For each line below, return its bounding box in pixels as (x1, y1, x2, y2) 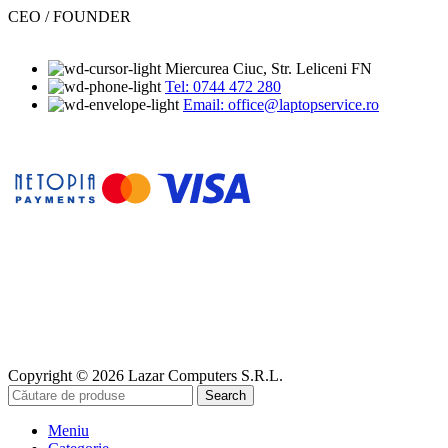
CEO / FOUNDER (8, 7, 131, 25)
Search (205, 387, 246, 403)
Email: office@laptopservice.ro (183, 95, 379, 113)
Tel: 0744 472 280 (165, 77, 281, 95)
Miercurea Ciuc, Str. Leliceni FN (165, 59, 372, 77)
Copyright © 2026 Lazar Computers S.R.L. (8, 366, 283, 384)
